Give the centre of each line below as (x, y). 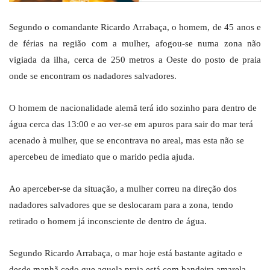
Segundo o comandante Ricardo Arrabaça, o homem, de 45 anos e (135, 27)
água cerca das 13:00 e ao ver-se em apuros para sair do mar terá (131, 124)
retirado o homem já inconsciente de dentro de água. (108, 221)
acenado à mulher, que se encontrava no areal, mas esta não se (127, 141)
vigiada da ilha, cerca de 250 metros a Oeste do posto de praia (135, 60)
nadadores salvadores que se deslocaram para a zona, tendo (121, 205)
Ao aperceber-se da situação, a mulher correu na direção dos (123, 189)
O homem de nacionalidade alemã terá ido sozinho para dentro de (133, 108)
